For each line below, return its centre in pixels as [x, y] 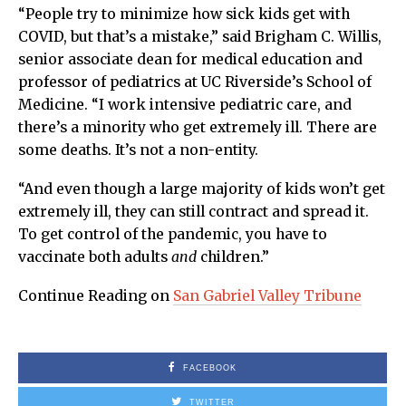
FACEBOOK [210, 367]
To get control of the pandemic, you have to [173, 234]
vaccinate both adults [95, 256]
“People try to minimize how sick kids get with [184, 14]
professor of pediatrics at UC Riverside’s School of [195, 82]
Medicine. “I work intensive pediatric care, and [185, 104]
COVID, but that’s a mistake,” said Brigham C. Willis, [200, 36]
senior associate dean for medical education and [190, 59]
